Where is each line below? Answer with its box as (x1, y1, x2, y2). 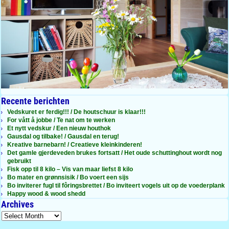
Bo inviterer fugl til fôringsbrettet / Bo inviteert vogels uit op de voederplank (7, 182, 225, 189)
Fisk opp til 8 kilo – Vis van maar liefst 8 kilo (7, 166, 133, 173)
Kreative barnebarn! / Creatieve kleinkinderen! (7, 141, 142, 148)
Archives (1, 199, 34, 210)
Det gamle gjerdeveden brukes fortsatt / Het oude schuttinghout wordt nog (7, 149, 222, 156)
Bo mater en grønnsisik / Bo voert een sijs (7, 174, 129, 181)
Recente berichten (1, 96, 70, 107)
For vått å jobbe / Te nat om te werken (7, 117, 115, 124)
